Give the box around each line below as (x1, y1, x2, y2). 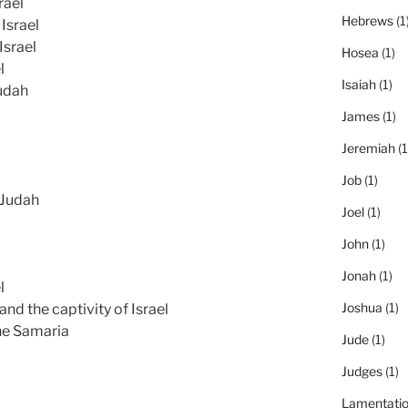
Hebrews (341, 13, 393, 29)
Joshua (341, 300, 382, 316)
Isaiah (341, 76, 376, 93)
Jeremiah (341, 140, 395, 157)
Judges (341, 363, 382, 380)
